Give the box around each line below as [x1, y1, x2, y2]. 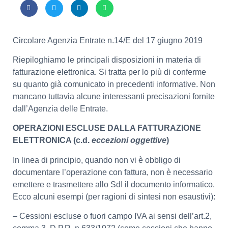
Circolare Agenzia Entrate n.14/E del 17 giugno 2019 [13, 36, 203, 45]
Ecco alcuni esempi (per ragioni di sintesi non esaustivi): [13, 192, 215, 201]
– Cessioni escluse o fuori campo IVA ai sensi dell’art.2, [13, 212, 212, 221]
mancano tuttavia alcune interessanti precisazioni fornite [13, 92, 215, 101]
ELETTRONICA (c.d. [13, 136, 92, 145]
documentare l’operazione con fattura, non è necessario [13, 167, 213, 177]
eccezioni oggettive [92, 136, 166, 145]
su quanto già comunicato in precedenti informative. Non [13, 79, 215, 89]
